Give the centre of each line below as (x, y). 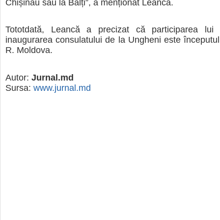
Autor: (18, 77)
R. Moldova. (29, 50)
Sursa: (19, 88)
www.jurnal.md (62, 88)
